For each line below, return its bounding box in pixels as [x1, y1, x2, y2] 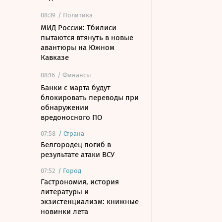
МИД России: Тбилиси [41, 23, 116, 32]
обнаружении [41, 103, 89, 112]
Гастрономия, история [41, 177, 119, 186]
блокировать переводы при [41, 93, 139, 102]
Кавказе [41, 53, 69, 62]
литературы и [41, 187, 89, 196]
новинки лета [41, 207, 88, 216]
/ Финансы [57, 71, 91, 79]
